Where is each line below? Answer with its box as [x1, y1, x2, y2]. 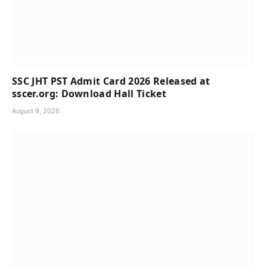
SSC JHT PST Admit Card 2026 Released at [12, 74, 210, 88]
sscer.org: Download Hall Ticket [12, 87, 166, 101]
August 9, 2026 [12, 107, 60, 116]
